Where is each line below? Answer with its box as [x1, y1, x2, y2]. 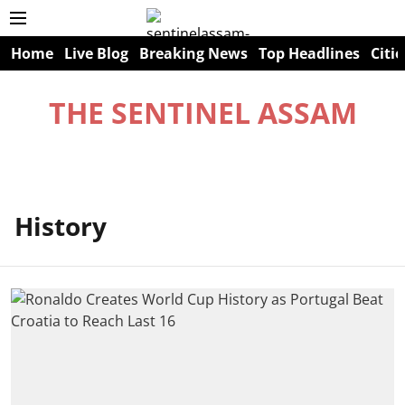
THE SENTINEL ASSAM [48, 93, 357, 132]
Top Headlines [259, 43, 360, 63]
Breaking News [139, 43, 248, 63]
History [14, 209, 107, 243]
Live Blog [64, 43, 128, 63]
